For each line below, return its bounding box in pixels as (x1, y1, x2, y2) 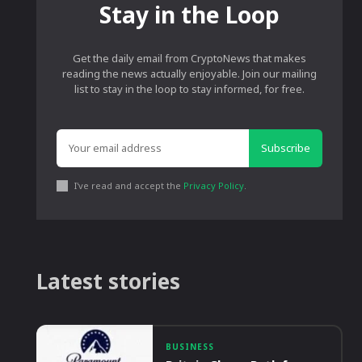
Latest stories (36, 267, 181, 297)
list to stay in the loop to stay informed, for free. (74, 82, 305, 97)
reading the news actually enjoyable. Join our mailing (62, 66, 318, 82)
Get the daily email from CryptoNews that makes (73, 51, 307, 66)
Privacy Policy (183, 179, 245, 192)
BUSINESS (166, 341, 215, 353)
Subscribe (260, 141, 310, 156)
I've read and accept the (74, 179, 184, 192)
